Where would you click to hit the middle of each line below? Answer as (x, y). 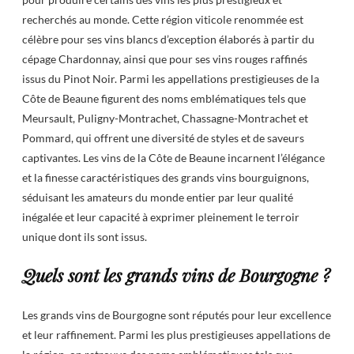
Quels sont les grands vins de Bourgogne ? (176, 275)
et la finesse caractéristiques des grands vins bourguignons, (166, 178)
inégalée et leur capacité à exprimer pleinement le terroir (161, 217)
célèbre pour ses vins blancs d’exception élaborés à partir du (168, 40)
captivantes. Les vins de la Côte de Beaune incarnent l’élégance (173, 158)
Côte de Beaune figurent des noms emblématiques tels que (164, 99)
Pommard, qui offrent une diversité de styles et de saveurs (163, 138)
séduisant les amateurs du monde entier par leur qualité (158, 198)
